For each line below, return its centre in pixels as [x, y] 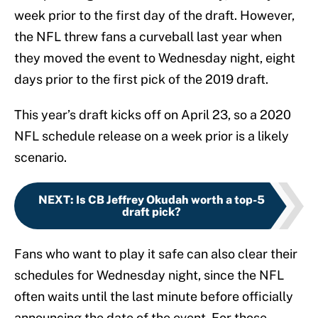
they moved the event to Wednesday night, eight [155, 58]
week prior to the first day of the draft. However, [154, 16]
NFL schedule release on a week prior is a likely [152, 136]
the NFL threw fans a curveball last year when [148, 37]
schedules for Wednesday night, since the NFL [149, 275]
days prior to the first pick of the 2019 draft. [141, 79]
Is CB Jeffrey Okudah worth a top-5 [170, 200]
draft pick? [151, 212]
